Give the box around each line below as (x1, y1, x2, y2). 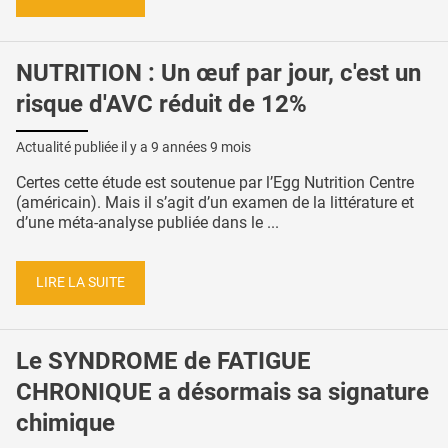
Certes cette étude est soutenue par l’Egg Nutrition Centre (16, 172, 414, 192)
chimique (16, 409, 115, 437)
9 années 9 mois (151, 138, 251, 155)
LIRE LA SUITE (36, 274, 125, 292)
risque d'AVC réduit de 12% (16, 89, 307, 118)
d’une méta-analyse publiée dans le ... (16, 212, 279, 232)
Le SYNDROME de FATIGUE (16, 347, 311, 375)
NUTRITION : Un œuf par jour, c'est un (16, 58, 421, 87)
